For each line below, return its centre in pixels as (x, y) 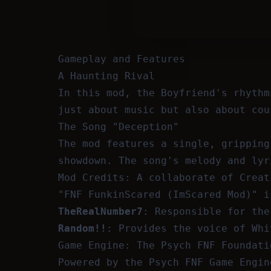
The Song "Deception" (119, 127)
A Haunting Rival (106, 76)
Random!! (82, 228)
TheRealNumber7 (100, 211)
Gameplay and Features (122, 59)
